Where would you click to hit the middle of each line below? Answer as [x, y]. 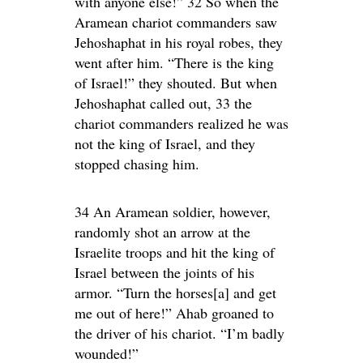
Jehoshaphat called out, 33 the [163, 103]
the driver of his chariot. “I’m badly [179, 333]
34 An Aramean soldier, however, [173, 211]
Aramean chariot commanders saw [176, 22]
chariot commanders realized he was [181, 123]
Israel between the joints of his [164, 272]
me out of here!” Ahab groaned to [174, 313]
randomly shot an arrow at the [162, 232]
